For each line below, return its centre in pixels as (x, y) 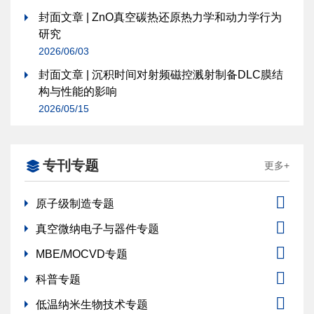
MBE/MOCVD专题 (82, 254)
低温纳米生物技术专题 (92, 305)
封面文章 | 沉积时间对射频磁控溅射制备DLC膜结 (161, 75)
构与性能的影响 (78, 92)
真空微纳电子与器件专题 (97, 229)
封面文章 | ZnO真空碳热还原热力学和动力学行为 (160, 18)
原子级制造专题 (75, 204)
